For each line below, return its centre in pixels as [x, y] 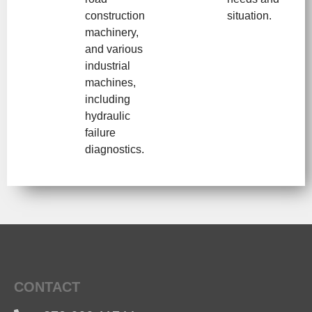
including [108, 99]
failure [100, 132]
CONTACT [47, 287]
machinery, [112, 32]
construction [115, 15]
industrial [108, 65]
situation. [249, 15]
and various [114, 49]
